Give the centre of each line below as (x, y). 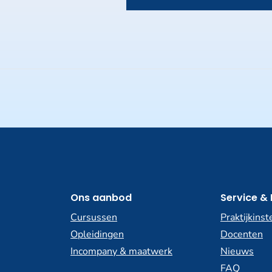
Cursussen (94, 217)
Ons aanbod (101, 198)
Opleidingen (97, 234)
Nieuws (237, 251)
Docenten (242, 234)
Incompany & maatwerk (121, 251)
